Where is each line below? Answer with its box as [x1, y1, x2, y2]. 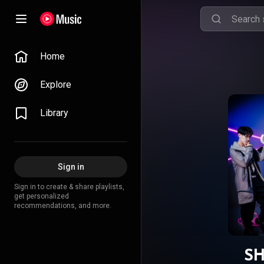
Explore [40, 79, 71, 90]
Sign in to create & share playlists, [14, 183, 124, 191]
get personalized [14, 192, 69, 200]
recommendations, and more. [14, 202, 111, 210]
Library [40, 107, 68, 118]
